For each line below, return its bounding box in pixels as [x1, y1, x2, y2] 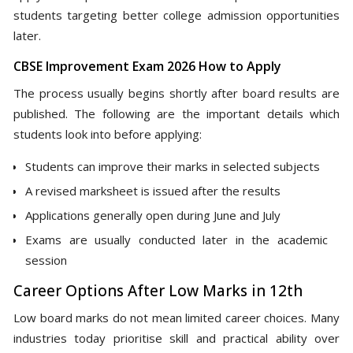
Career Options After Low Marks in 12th [13, 280, 303, 301]
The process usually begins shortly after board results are [13, 84, 340, 101]
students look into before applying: [13, 125, 202, 142]
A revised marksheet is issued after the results [25, 182, 281, 199]
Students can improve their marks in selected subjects [25, 158, 320, 174]
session [25, 251, 67, 268]
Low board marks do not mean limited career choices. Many [13, 309, 340, 325]
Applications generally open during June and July [25, 206, 281, 223]
